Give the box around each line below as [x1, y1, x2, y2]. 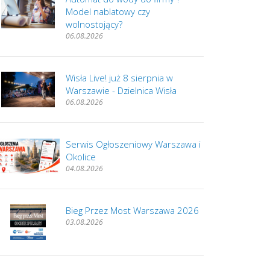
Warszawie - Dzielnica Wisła [66, 84, 177, 97]
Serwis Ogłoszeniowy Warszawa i [66, 138, 201, 151]
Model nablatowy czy [66, 5, 150, 18]
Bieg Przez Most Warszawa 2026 [66, 204, 199, 217]
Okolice [66, 151, 96, 163]
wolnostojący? [66, 18, 122, 31]
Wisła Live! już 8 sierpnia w [66, 72, 173, 84]
